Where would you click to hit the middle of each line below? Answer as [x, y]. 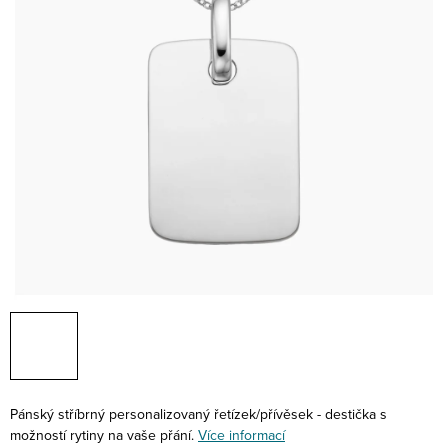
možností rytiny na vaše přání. [102, 434]
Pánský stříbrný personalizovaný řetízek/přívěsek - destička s [198, 413]
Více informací [241, 434]
